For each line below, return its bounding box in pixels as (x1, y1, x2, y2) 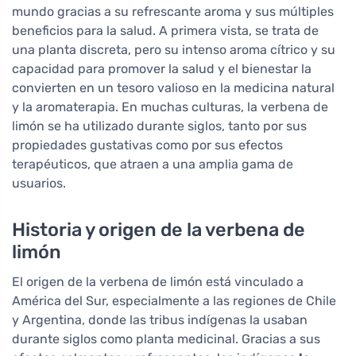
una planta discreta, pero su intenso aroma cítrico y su (12, 41, 335, 57)
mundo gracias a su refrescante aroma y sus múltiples (12, 3, 334, 19)
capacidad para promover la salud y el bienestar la (12, 60, 311, 76)
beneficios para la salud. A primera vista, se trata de (12, 22, 319, 38)
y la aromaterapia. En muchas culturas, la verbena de (12, 99, 328, 114)
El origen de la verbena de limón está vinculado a (12, 273, 304, 289)
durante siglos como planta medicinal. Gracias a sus (12, 331, 320, 346)
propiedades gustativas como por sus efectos (12, 137, 283, 153)
